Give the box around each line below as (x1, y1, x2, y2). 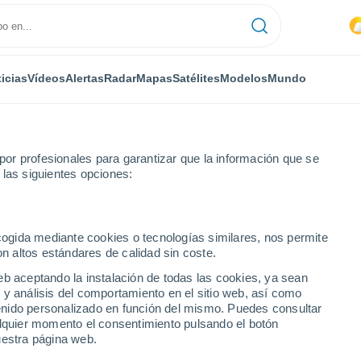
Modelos (220, 71, 268, 85)
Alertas (65, 71, 104, 85)
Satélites (172, 71, 220, 85)
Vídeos (27, 71, 65, 85)
